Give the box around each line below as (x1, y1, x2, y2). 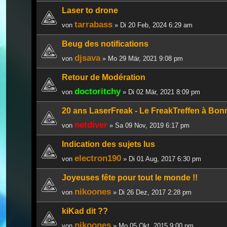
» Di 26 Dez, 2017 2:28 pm (111, 188, 192, 196)
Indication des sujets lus (62, 139, 155, 148)
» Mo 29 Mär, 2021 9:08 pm (100, 54, 183, 62)
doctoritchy (74, 86, 121, 96)
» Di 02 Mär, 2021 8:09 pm (121, 88, 200, 96)
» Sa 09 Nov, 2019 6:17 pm (107, 121, 190, 129)
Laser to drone (62, 6, 118, 15)
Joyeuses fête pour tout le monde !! (62, 173, 198, 182)
